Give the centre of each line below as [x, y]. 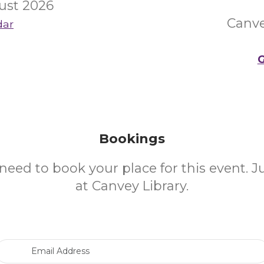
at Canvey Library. [132, 186]
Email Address [161, 245]
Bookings [132, 139]
